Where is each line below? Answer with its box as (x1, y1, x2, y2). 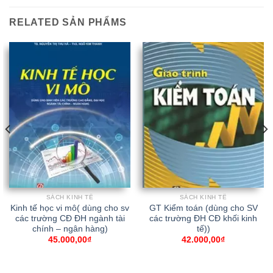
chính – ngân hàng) (32, 224, 108, 233)
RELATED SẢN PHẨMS (9, 16, 127, 27)
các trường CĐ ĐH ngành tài (15, 213, 125, 223)
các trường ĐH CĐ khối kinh (149, 213, 257, 223)
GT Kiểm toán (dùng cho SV (149, 203, 258, 213)
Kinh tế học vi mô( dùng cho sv (10, 203, 129, 213)
